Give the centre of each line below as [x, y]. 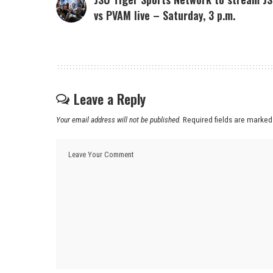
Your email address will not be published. [119, 120]
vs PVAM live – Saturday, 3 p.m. [165, 16]
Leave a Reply [110, 99]
